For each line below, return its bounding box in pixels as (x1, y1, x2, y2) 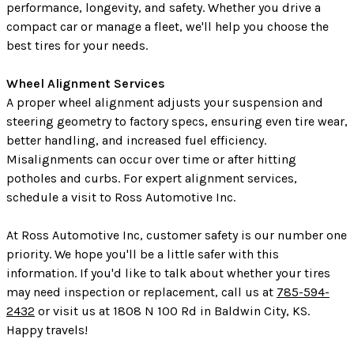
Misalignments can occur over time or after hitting (6, 152, 296, 168)
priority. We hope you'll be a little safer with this (6, 247, 279, 262)
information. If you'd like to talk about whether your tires (6, 265, 330, 281)
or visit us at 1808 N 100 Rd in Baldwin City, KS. (35, 303, 310, 319)
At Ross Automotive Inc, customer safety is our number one (6, 228, 347, 243)
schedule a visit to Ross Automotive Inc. (6, 190, 235, 205)
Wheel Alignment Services (6, 76, 165, 92)
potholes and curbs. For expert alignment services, (6, 171, 297, 186)
